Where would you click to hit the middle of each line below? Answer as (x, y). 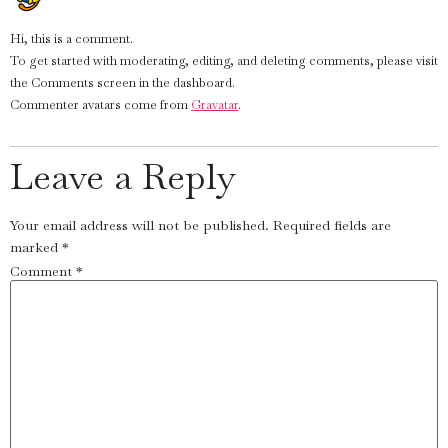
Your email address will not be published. (139, 225)
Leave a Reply (123, 177)
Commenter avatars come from (100, 105)
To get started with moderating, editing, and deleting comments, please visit (224, 61)
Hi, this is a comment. (71, 39)
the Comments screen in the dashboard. (122, 83)
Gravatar (214, 105)
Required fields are (332, 225)
